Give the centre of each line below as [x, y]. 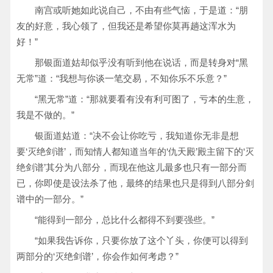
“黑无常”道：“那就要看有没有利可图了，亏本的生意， [144, 99]
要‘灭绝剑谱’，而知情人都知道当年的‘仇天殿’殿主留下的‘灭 [135, 151]
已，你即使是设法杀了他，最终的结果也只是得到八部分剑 [135, 183]
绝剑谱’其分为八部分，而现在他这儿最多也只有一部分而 [132, 167]
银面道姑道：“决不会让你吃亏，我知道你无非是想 [137, 136]
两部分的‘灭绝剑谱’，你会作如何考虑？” [97, 256]
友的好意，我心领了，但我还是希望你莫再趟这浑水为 [126, 26]
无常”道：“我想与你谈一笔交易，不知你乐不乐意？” [122, 78]
